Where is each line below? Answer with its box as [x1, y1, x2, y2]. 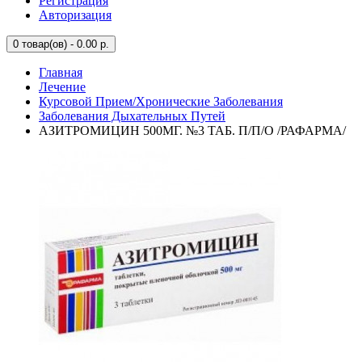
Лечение [39, 80, 86, 94]
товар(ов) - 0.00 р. [19, 38, 109, 50]
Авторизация [39, 8, 112, 22]
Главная [39, 65, 82, 79]
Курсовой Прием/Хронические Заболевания [39, 95, 283, 108]
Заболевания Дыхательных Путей [39, 109, 225, 123]
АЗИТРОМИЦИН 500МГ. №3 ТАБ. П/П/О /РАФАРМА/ [39, 124, 346, 137]
